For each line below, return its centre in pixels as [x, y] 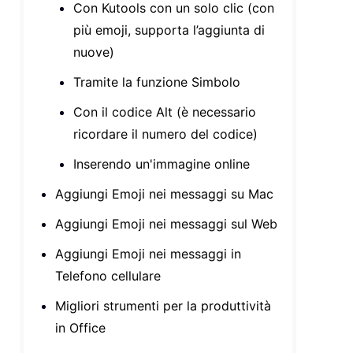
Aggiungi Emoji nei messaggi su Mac [165, 194]
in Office [81, 328]
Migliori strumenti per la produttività [163, 306]
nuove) [94, 52]
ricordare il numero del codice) [166, 134]
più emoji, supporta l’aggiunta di [169, 30]
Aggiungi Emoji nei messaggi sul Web [167, 224]
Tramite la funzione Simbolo [157, 82]
